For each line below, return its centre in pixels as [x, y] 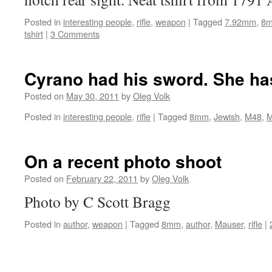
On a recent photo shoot [123, 161]
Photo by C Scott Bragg [97, 202]
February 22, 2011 [102, 178]
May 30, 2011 [93, 96]
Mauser [229, 224]
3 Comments [75, 34]
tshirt [34, 34]
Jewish [227, 116]
